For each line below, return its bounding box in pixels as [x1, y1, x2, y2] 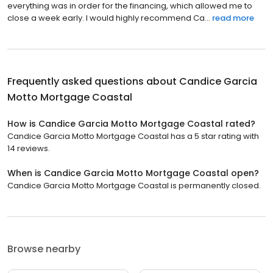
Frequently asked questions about [7, 74, 179, 88]
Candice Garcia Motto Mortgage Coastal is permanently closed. [7, 179, 261, 191]
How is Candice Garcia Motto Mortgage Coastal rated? [7, 117, 255, 130]
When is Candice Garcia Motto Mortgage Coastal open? [7, 166, 259, 179]
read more [212, 12, 254, 24]
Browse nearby [7, 241, 80, 256]
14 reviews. [7, 142, 50, 154]
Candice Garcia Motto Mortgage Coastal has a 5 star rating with [7, 130, 259, 142]
